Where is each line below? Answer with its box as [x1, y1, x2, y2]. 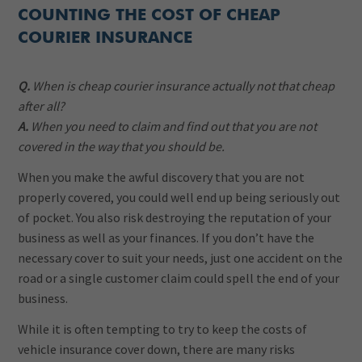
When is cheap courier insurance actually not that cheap [30, 77, 335, 94]
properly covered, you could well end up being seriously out [18, 188, 341, 205]
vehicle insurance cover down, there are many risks [18, 340, 296, 357]
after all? [18, 97, 65, 114]
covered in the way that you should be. [18, 137, 225, 154]
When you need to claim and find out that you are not [28, 117, 318, 134]
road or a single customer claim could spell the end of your [18, 269, 340, 286]
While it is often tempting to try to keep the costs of [18, 320, 308, 337]
